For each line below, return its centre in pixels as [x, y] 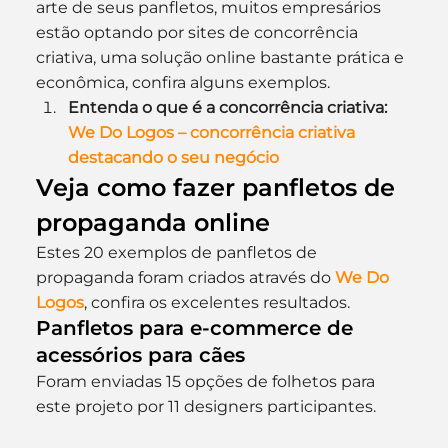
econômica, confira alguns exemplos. [182, 82]
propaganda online [152, 222]
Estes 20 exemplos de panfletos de [178, 252]
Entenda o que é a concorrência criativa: [229, 107]
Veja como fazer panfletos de [218, 187]
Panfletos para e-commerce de [197, 328]
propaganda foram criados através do [185, 277]
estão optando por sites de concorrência [198, 32]
